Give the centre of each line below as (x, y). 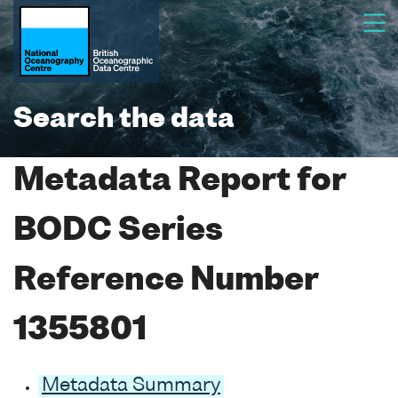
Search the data (124, 120)
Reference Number (166, 281)
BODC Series (118, 231)
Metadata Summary (131, 386)
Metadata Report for (179, 182)
